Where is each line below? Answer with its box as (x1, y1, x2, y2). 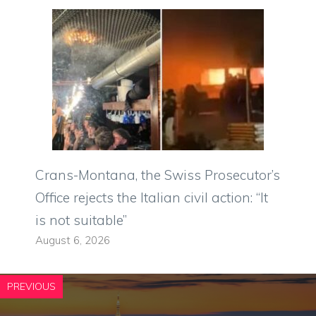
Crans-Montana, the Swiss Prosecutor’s (35, 166, 280, 184)
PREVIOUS (7, 280, 56, 293)
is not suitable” (35, 212, 127, 229)
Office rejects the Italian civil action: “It (35, 189, 268, 207)
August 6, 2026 (35, 233, 110, 248)
